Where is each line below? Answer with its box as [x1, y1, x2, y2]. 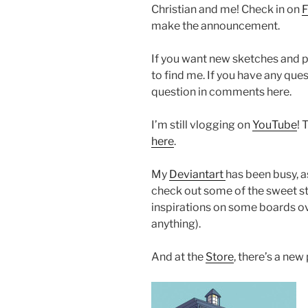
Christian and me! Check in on [151, 2, 302, 16]
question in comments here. [151, 85, 291, 98]
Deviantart [169, 167, 225, 181]
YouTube [252, 118, 297, 131]
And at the [151, 250, 206, 263]
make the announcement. [151, 19, 280, 32]
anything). [151, 217, 201, 230]
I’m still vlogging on [151, 118, 252, 131]
